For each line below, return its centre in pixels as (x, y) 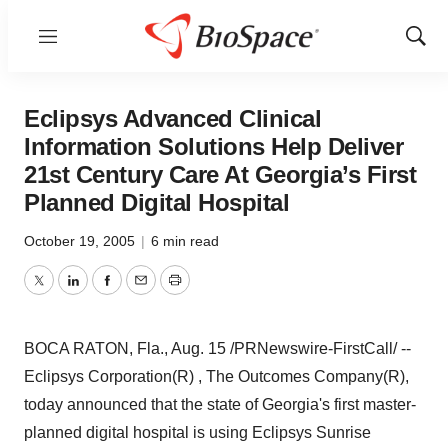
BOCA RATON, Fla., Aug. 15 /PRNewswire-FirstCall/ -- (217, 348)
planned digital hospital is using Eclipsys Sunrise (197, 432)
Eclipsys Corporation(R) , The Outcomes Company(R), (216, 376)
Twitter (61, 292)
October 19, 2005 (81, 241)
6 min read (185, 241)
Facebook (141, 292)
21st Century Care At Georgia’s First (220, 174)
